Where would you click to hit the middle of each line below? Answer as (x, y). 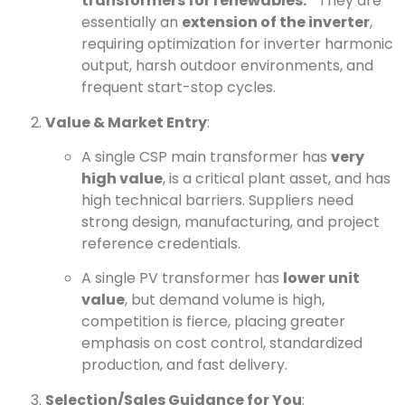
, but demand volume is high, (225, 300)
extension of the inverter (276, 23)
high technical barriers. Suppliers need (217, 201)
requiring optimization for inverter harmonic (237, 44)
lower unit (321, 278)
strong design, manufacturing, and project (231, 222)
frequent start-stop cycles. (179, 88)
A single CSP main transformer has (206, 157)
